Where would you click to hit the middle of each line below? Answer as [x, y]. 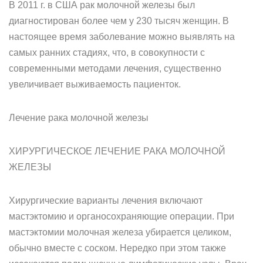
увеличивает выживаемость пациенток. [95, 84]
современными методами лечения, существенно [115, 68]
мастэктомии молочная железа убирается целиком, [120, 232]
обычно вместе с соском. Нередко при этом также [117, 248]
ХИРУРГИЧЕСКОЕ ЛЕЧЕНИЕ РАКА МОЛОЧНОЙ [117, 151]
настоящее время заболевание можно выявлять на [122, 37]
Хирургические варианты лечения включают [106, 200]
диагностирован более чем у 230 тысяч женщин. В [119, 21]
